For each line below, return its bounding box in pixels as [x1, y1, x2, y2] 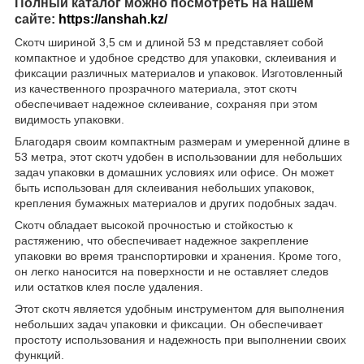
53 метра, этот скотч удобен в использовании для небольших [15, 149, 342, 163]
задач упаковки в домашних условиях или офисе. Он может [15, 165, 334, 179]
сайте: [15, 11, 58, 26]
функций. [15, 348, 64, 362]
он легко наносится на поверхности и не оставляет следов [15, 264, 328, 278]
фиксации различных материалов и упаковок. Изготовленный [15, 66, 343, 80]
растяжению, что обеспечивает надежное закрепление [15, 233, 309, 247]
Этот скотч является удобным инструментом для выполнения [15, 301, 344, 315]
